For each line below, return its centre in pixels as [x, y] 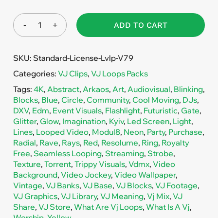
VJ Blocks [134, 185]
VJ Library [79, 196]
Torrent [57, 164]
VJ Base [97, 185]
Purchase [185, 132]
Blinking [188, 89]
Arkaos [96, 89]
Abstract [63, 89]
